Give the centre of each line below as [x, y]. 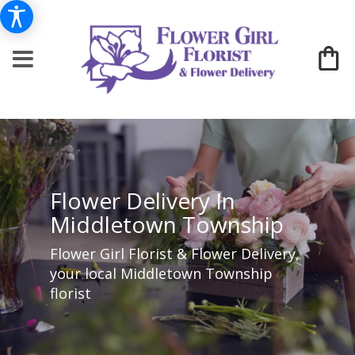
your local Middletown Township [161, 273]
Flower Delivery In [142, 200]
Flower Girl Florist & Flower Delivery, [174, 253]
